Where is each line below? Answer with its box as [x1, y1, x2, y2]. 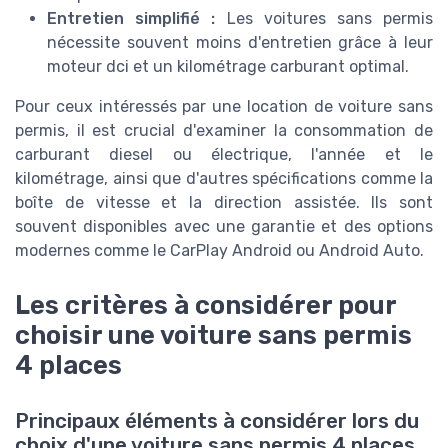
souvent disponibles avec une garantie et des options [15, 217, 433, 237]
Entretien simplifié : [47, 9, 216, 29]
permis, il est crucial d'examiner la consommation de [15, 121, 433, 141]
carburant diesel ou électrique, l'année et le [15, 145, 433, 165]
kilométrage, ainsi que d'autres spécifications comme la [15, 169, 433, 189]
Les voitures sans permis [215, 9, 434, 29]
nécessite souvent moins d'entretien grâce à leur [47, 33, 433, 53]
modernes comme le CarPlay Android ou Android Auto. [15, 241, 424, 261]
